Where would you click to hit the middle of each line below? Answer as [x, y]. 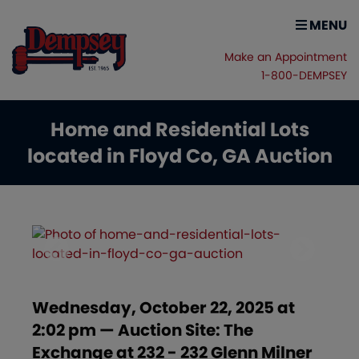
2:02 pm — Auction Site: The [143, 331]
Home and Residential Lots [179, 130]
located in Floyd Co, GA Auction [179, 156]
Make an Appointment [286, 57]
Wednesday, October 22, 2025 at [163, 308]
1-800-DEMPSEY [304, 76]
